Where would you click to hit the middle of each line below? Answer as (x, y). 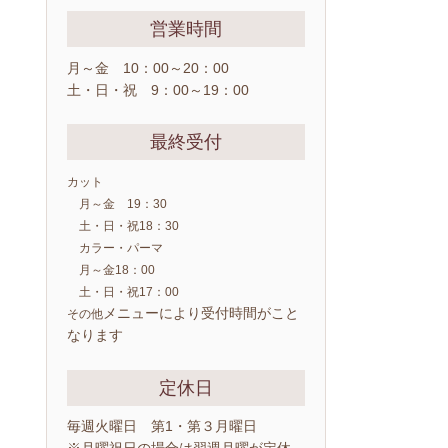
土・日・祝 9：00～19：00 (158, 89)
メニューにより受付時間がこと (201, 312)
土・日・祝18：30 (123, 225)
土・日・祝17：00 (123, 291)
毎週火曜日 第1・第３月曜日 (162, 426)
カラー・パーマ (115, 247)
